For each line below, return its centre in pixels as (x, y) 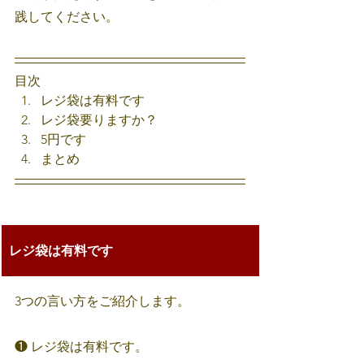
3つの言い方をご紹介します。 (102, 301)
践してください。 (67, 16)
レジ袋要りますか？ (101, 119)
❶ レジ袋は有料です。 (81, 346)
